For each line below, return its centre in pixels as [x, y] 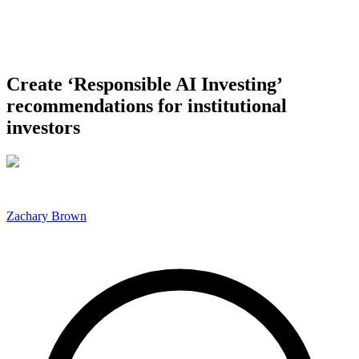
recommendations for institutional [147, 105]
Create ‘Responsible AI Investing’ [144, 84]
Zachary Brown [46, 216]
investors [43, 127]
